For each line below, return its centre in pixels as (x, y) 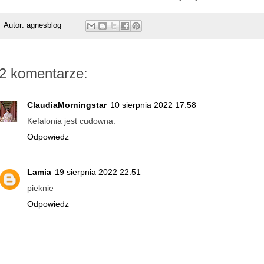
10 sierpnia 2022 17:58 (153, 105)
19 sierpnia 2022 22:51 (98, 172)
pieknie (40, 188)
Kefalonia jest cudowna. (71, 121)
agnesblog (44, 25)
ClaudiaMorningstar (67, 105)
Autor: (15, 25)
